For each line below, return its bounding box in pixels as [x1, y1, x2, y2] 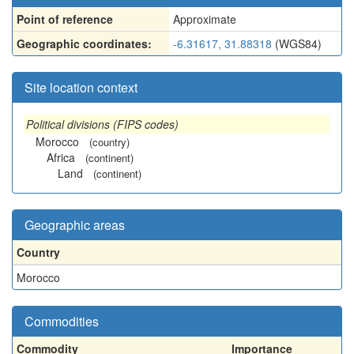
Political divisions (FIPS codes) [26, 116, 179, 132]
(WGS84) [272, 36, 322, 51]
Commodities [24, 312, 99, 330]
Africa [47, 149, 75, 165]
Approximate [173, 11, 236, 27]
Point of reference [17, 11, 113, 27]
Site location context [24, 78, 137, 96]
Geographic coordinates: [17, 36, 152, 51]
